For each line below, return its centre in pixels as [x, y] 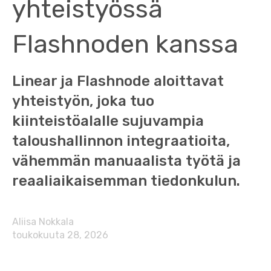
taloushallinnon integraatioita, [121, 141]
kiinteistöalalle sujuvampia [108, 121]
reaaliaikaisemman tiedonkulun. [126, 181]
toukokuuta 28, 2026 [60, 235]
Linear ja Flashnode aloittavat [118, 81]
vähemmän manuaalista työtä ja [126, 161]
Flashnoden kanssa [125, 44]
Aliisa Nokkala [43, 222]
